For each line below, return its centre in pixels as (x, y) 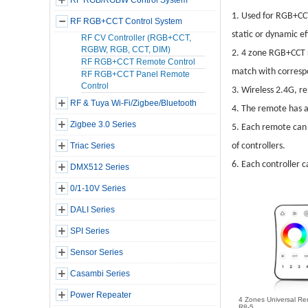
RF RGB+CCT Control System (126, 21)
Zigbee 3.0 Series (103, 124)
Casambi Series (100, 274)
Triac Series (92, 146)
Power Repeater (100, 295)
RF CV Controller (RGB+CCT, (136, 38)
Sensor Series (96, 252)
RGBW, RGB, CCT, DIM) (126, 49)
